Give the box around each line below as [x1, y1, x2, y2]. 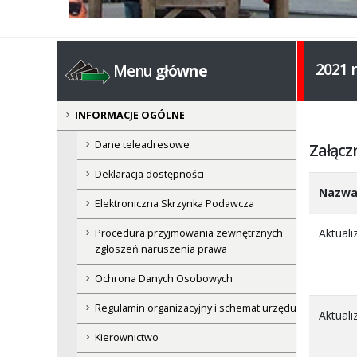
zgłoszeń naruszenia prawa [95, 242, 227, 257]
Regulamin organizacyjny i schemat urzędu [95, 301, 296, 316]
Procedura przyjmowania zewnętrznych [95, 226, 283, 241]
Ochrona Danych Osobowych [95, 272, 233, 286]
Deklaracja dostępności [95, 167, 204, 182]
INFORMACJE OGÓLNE [75, 108, 185, 123]
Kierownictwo [95, 331, 159, 345]
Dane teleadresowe [95, 138, 190, 152]
